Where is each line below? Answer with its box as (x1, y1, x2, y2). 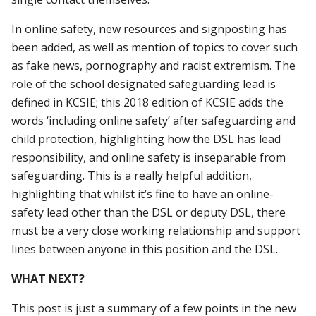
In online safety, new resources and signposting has (11, 20, 288, 37)
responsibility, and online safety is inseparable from (11, 149, 286, 165)
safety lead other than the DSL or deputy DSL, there (11, 204, 286, 220)
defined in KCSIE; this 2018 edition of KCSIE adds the (11, 94, 284, 110)
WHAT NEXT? (11, 270, 85, 286)
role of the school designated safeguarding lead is (11, 75, 276, 92)
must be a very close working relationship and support (11, 222, 301, 238)
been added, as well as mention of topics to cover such (11, 39, 298, 55)
